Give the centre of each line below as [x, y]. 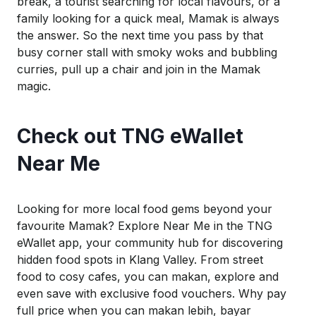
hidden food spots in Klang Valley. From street [140, 260]
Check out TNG [93, 136]
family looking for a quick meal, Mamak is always [148, 19]
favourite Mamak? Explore [90, 226]
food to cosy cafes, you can [94, 277]
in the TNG [241, 226]
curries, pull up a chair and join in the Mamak [139, 69]
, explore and [243, 277]
